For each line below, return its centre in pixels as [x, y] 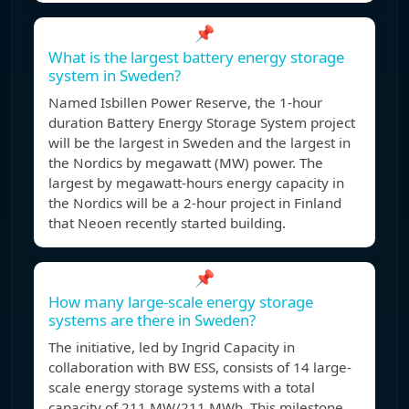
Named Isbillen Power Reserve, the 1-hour [185, 103]
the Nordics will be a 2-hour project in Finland [195, 203]
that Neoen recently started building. [167, 223]
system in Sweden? [115, 76]
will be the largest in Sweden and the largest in [199, 143]
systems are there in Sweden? [152, 320]
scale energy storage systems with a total [182, 388]
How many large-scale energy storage [181, 302]
